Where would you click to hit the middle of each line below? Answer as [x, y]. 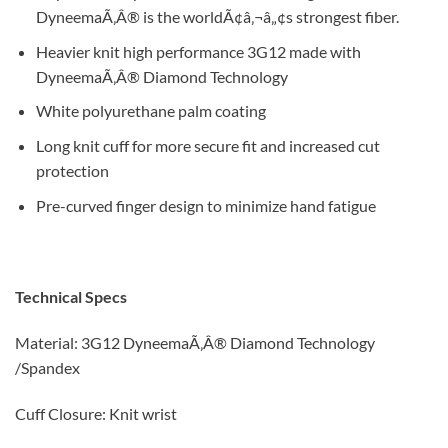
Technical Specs [71, 297]
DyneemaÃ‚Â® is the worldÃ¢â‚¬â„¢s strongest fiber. [217, 17]
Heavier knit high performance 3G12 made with [198, 51]
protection [72, 171]
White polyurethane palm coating [150, 111]
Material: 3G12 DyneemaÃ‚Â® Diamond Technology [195, 343]
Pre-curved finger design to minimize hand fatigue [205, 205]
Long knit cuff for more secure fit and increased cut [207, 146]
